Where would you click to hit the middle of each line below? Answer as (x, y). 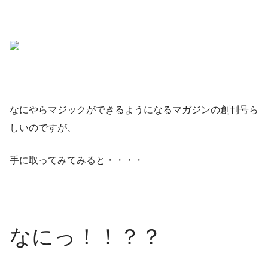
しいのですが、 (43, 127)
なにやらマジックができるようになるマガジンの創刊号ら (134, 109)
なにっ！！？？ (86, 236)
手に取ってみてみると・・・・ (77, 160)
